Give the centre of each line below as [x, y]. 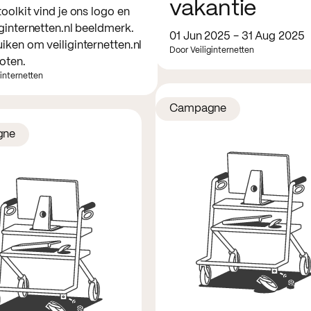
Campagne [198, 108]
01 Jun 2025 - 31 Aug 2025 [237, 36]
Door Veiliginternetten [212, 50]
